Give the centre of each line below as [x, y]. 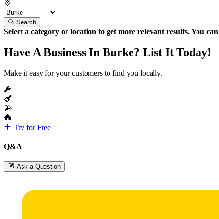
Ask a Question [39, 167]
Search [26, 22]
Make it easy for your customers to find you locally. [83, 73]
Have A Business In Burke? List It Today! [108, 52]
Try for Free [31, 127]
